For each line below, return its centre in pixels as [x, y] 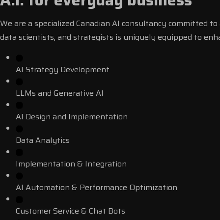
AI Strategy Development [63, 69]
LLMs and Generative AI [60, 93]
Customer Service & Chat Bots [70, 211]
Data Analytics [43, 140]
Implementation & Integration [71, 164]
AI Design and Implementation [72, 117]
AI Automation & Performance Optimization [96, 187]
